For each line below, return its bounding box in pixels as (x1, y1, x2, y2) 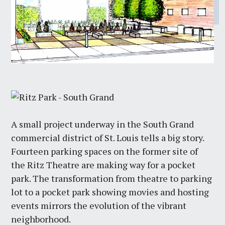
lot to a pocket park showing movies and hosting (11, 186, 209, 198)
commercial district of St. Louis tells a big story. (11, 132, 204, 144)
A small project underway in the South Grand (11, 118, 194, 131)
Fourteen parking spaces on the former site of (11, 145, 198, 158)
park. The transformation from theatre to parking (11, 172, 212, 185)
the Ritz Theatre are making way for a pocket (11, 159, 196, 171)
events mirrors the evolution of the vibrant (11, 199, 187, 212)
